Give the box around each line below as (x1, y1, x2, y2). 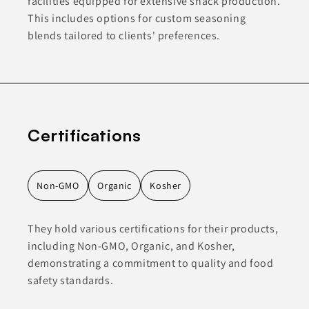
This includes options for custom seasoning (28, 10, 246, 26)
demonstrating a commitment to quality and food (28, 255, 274, 270)
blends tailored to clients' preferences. (28, 28, 221, 43)
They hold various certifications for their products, (28, 221, 279, 236)
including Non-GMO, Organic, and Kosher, (28, 238, 235, 253)
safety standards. (28, 272, 114, 288)
